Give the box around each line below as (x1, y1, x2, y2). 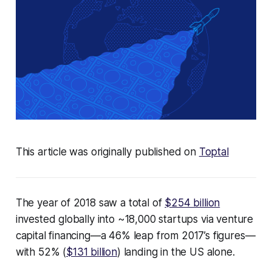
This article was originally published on (15, 146, 199, 158)
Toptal (199, 146, 229, 158)
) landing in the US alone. (117, 246, 235, 259)
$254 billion (165, 197, 220, 209)
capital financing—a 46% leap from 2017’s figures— (15, 229, 256, 242)
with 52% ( (15, 246, 67, 259)
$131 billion (66, 246, 117, 259)
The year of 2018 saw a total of (15, 197, 165, 209)
